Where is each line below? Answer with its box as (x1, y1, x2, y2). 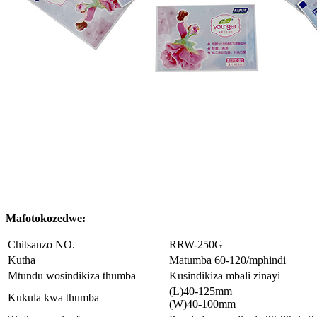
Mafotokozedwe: (6, 212, 86, 225)
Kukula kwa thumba (8, 292, 99, 304)
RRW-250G (169, 238, 223, 251)
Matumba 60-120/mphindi (169, 254, 286, 267)
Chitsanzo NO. (8, 238, 75, 251)
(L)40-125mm (169, 285, 232, 298)
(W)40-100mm (169, 298, 236, 311)
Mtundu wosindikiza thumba (8, 270, 136, 282)
